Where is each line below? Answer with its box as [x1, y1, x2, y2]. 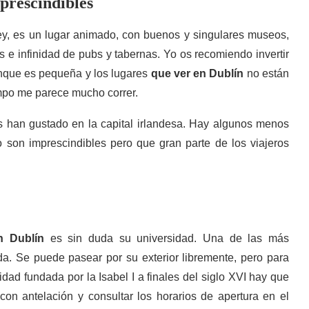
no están [243, 68, 290, 79]
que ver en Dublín [150, 68, 244, 79]
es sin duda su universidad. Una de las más [44, 232, 289, 244]
